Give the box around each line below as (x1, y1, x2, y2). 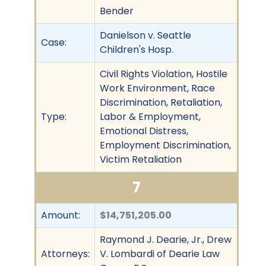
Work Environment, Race (100, 81, 215, 95)
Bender (100, 4, 134, 18)
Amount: (41, 208, 80, 222)
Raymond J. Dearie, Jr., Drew (100, 232, 232, 246)
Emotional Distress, (100, 123, 188, 138)
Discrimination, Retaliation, (100, 95, 222, 109)
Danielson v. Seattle (100, 28, 191, 42)
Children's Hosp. (100, 42, 173, 56)
